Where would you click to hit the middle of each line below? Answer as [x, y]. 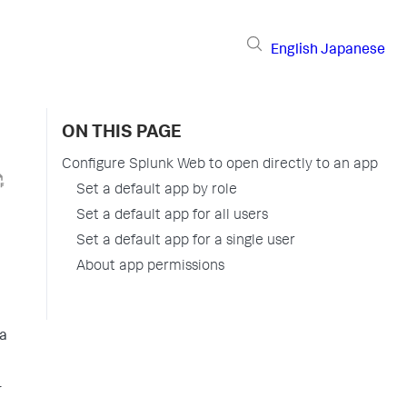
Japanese [353, 50]
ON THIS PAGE [122, 134]
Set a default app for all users [172, 216]
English [294, 50]
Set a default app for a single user [186, 242]
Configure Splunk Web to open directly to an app [220, 165]
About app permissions [150, 267]
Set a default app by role [157, 191]
